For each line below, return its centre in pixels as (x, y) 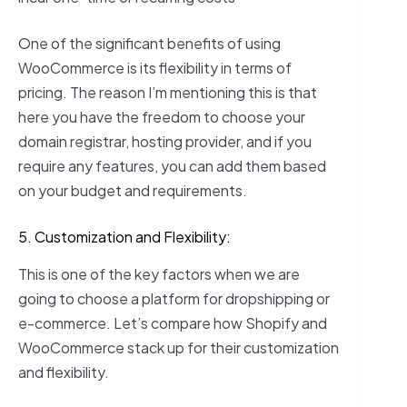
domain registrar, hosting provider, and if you (165, 141)
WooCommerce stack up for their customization (179, 348)
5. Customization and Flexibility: (124, 236)
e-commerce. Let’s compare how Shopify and (173, 323)
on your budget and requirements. (133, 190)
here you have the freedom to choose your (162, 116)
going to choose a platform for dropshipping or (174, 299)
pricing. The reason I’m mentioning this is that (168, 92)
